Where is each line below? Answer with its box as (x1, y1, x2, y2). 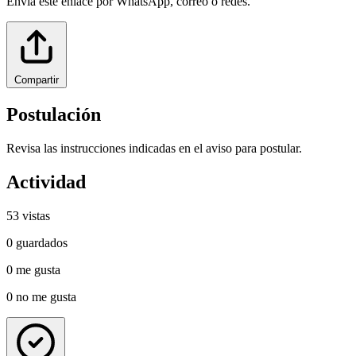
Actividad (6, 171, 86, 192)
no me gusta (16, 289, 76, 304)
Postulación (6, 104, 101, 126)
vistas (22, 208, 50, 222)
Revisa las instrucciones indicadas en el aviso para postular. (6, 141, 302, 156)
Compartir (14, 74, 59, 87)
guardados (16, 235, 68, 250)
